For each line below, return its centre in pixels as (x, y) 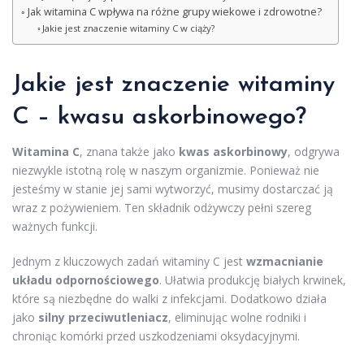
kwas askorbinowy (233, 151)
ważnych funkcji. (55, 226)
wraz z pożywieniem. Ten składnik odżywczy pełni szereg (162, 207)
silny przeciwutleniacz (103, 317)
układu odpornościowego (86, 279)
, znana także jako (129, 151)
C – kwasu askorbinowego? (159, 117)
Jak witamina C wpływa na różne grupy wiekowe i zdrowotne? (174, 11)
